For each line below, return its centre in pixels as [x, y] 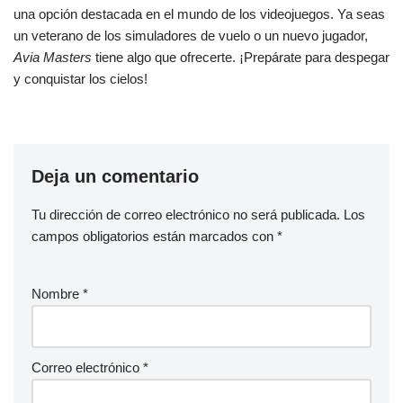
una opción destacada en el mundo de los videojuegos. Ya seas [199, 14]
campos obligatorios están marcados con [154, 237]
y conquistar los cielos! [81, 79]
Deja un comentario [115, 177]
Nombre [57, 294]
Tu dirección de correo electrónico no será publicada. [186, 215]
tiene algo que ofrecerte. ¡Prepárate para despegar [241, 58]
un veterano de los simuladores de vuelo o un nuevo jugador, [191, 36]
